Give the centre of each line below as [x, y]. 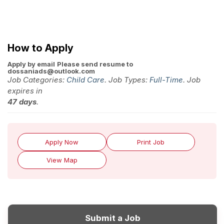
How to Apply [40, 48]
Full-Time [166, 80]
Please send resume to [95, 64]
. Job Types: [127, 80]
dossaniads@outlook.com [51, 71]
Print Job [150, 142]
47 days [22, 102]
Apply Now [62, 142]
